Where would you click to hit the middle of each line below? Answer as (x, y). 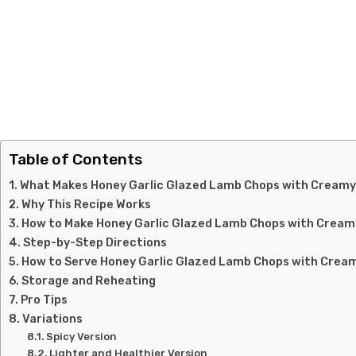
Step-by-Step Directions (95, 242)
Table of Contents (75, 159)
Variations (52, 319)
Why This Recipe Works (86, 204)
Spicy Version (82, 337)
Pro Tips (44, 300)
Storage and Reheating (88, 281)
